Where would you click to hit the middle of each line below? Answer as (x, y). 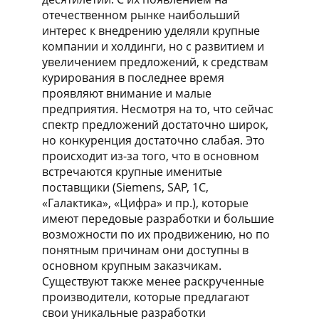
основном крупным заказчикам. (132, 266)
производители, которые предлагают (146, 297)
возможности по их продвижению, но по (156, 234)
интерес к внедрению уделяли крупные (151, 31)
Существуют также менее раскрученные (153, 281)
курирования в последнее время (133, 78)
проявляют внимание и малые (127, 93)
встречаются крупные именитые (132, 172)
